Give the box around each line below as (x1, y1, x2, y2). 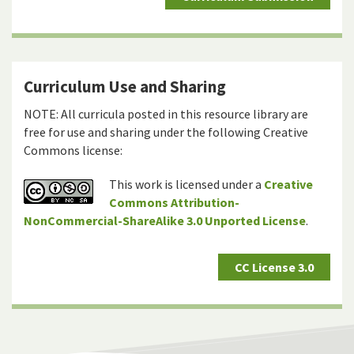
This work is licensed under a (109, 176, 264, 193)
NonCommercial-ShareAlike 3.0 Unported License (24, 213, 306, 229)
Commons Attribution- (109, 194, 239, 211)
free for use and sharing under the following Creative (24, 124, 308, 141)
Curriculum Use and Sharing (24, 76, 226, 98)
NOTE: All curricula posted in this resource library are (24, 106, 308, 122)
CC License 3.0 (235, 259, 314, 276)
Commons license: (24, 142, 122, 159)
